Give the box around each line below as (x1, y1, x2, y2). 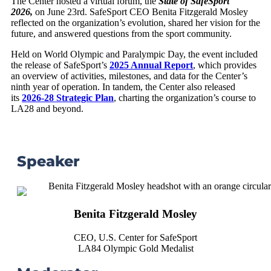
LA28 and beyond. (11, 103, 86, 114)
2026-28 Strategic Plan (22, 93, 114, 103)
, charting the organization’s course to (114, 93, 256, 103)
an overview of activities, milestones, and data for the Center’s (11, 71, 247, 82)
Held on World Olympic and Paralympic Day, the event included (11, 49, 258, 60)
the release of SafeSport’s (11, 60, 109, 71)
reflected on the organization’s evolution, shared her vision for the (11, 18, 260, 28)
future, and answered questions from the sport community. (11, 28, 232, 39)
